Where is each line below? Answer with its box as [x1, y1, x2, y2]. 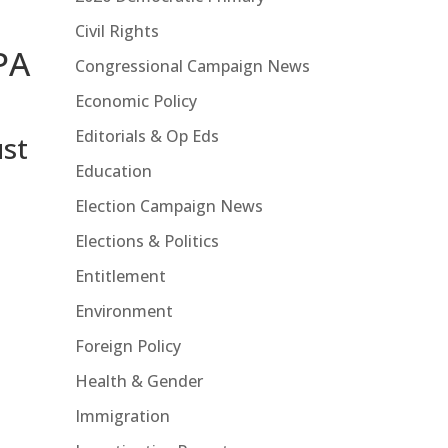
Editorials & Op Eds [74, 124, 219, 147]
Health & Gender [74, 369, 203, 392]
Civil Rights [74, 19, 159, 42]
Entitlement [74, 264, 166, 287]
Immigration [74, 404, 170, 427]
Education [74, 159, 152, 182]
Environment [74, 299, 173, 322]
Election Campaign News [74, 194, 263, 217]
